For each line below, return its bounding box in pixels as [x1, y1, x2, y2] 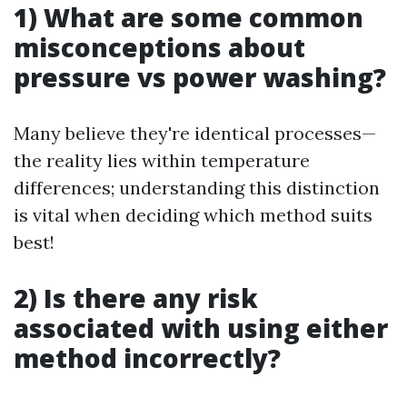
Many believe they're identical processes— [14, 122, 376, 144]
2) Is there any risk [14, 281, 258, 315]
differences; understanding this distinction [14, 176, 380, 199]
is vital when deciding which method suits [14, 203, 372, 226]
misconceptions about [14, 30, 305, 65]
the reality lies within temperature [14, 149, 310, 172]
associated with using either [14, 311, 388, 345]
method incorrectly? [14, 341, 281, 375]
